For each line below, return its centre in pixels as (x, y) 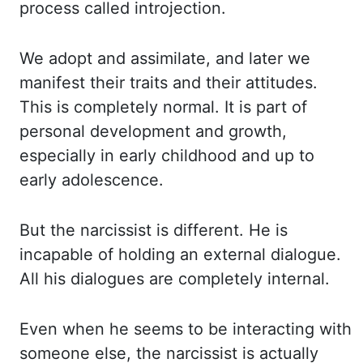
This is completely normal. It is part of (163, 107)
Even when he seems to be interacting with (186, 329)
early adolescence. (92, 180)
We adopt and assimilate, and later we (165, 58)
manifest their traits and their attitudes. (169, 83)
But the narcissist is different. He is (154, 230)
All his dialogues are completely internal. (175, 279)
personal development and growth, (153, 131)
